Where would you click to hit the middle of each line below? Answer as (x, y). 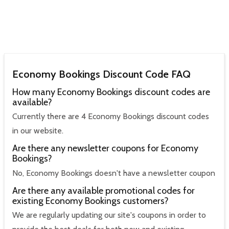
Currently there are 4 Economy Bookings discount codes (111, 117)
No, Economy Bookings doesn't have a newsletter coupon (114, 173)
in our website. (38, 131)
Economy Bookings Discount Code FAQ (101, 74)
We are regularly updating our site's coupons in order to (109, 215)
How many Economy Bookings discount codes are (111, 92)
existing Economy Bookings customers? (90, 201)
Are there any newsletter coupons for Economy (105, 148)
